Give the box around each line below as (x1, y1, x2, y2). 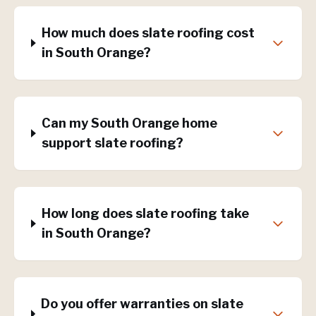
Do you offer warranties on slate (41, 296, 244, 311)
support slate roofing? (42, 135, 184, 150)
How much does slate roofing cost (42, 25, 255, 40)
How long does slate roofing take (42, 206, 250, 221)
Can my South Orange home (42, 116, 218, 130)
